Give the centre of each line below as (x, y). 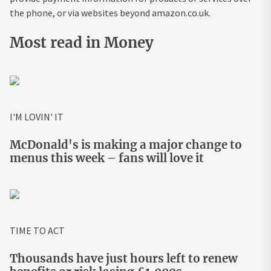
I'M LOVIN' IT (37, 116)
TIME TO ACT (37, 230)
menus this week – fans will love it (107, 158)
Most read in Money (82, 42)
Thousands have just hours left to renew (124, 258)
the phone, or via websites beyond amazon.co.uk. (110, 12)
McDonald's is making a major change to (126, 145)
